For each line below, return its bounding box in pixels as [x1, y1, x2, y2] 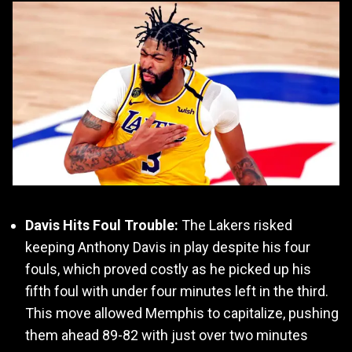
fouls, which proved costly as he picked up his [25, 261, 311, 278]
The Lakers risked [178, 217, 292, 234]
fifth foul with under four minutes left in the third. [25, 283, 328, 300]
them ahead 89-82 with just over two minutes [25, 327, 308, 344]
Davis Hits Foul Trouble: [25, 217, 178, 234]
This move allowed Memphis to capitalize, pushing [25, 305, 339, 322]
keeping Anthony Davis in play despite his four [25, 239, 310, 256]
